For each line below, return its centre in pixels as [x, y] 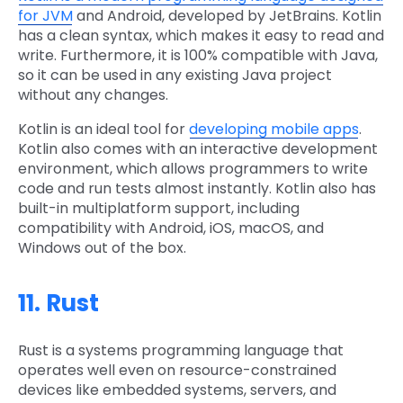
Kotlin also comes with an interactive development [198, 149]
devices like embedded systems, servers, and [177, 390]
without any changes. [93, 95]
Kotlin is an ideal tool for [103, 130]
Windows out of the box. [102, 248]
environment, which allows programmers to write [193, 169]
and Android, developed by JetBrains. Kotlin [227, 16]
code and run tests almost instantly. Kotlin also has [197, 189]
